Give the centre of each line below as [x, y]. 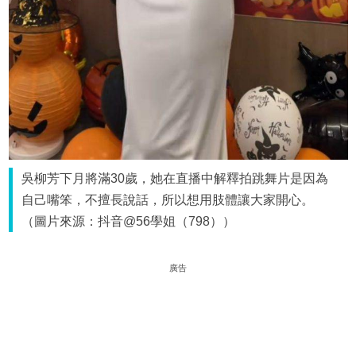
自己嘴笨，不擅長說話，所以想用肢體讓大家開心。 [168, 199]
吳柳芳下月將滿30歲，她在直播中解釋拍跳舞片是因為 [175, 178]
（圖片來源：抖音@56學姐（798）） [129, 221]
